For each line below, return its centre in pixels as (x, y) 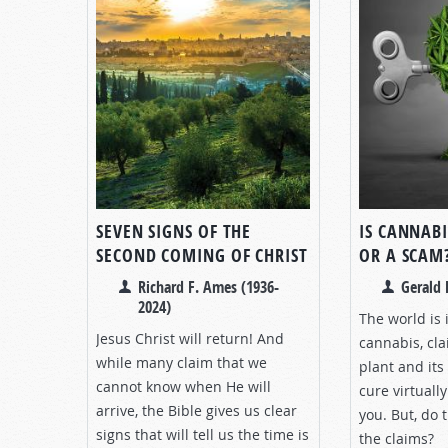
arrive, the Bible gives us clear (196, 410)
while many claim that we (181, 362)
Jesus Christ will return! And (190, 338)
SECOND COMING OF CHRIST (202, 255)
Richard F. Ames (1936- (208, 286)
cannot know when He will (183, 386)
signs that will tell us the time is (202, 434)
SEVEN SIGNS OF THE (174, 231)
